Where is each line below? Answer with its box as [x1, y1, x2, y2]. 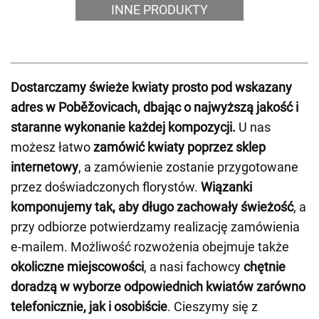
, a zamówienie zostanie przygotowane [78, 159, 298, 174]
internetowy [11, 159, 78, 174]
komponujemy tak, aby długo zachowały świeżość [11, 199, 293, 214]
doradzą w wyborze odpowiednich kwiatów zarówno [11, 279, 305, 294]
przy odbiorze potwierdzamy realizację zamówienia [11, 219, 300, 234]
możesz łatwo [11, 140, 93, 155]
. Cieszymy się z [167, 299, 258, 314]
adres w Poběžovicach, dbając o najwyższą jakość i [11, 100, 298, 115]
